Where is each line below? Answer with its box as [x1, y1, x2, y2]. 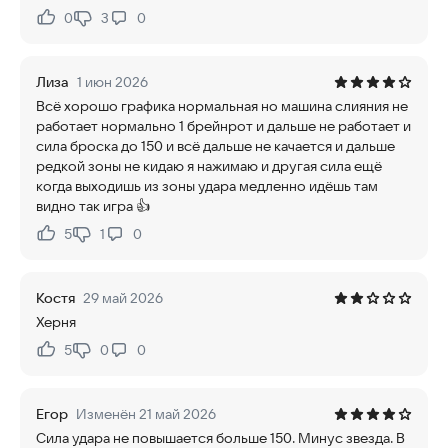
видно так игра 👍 [36, 197, 150, 215]
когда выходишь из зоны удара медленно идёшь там [36, 177, 378, 195]
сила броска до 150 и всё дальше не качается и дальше [36, 137, 395, 155]
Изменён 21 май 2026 [76, 405, 216, 423]
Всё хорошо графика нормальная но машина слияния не [36, 97, 408, 115]
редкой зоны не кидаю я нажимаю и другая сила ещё [36, 157, 382, 175]
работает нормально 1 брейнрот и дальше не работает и [36, 117, 411, 135]
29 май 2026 [83, 289, 163, 307]
